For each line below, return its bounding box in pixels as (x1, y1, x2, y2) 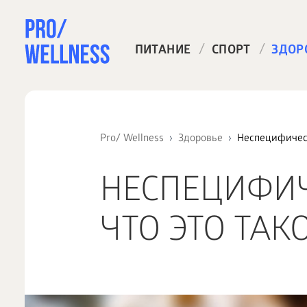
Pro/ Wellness (99, 133, 164, 145)
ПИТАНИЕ (134, 44, 191, 58)
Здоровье (177, 133, 223, 145)
